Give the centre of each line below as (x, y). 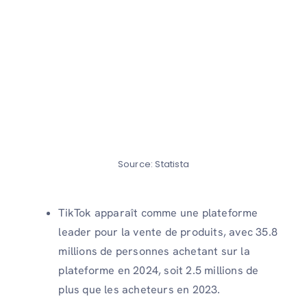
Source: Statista (153, 164)
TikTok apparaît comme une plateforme (158, 213)
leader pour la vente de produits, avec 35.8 (168, 232)
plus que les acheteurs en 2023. (139, 290)
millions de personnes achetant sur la (154, 251)
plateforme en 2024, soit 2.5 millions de (159, 271)
